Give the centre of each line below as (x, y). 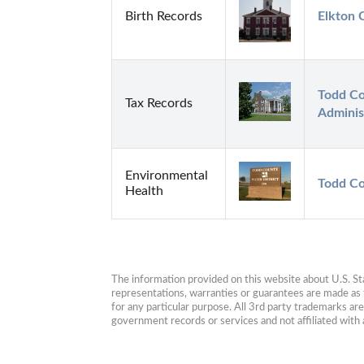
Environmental (167, 176)
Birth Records (164, 17)
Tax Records (159, 104)
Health (144, 191)
